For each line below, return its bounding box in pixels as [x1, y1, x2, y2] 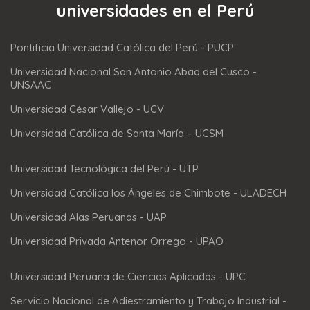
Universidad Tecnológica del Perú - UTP [10, 162, 199, 176]
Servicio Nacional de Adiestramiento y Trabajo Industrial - [10, 294, 286, 308]
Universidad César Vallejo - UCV [10, 102, 164, 116]
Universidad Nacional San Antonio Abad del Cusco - [10, 65, 257, 79]
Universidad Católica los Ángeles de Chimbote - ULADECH [10, 186, 286, 200]
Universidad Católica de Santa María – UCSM [10, 127, 224, 140]
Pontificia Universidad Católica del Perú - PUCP [10, 41, 234, 55]
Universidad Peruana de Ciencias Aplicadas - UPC [10, 270, 246, 284]
